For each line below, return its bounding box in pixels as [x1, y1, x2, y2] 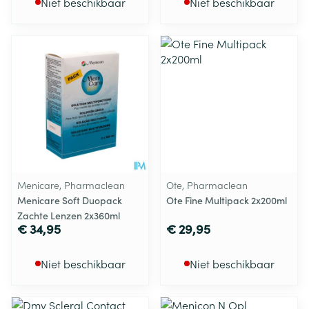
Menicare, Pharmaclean [17, 178, 125, 192]
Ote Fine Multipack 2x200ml [166, 193, 287, 207]
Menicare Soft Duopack [17, 193, 122, 207]
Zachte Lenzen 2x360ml [17, 208, 120, 222]
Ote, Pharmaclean [166, 178, 248, 192]
